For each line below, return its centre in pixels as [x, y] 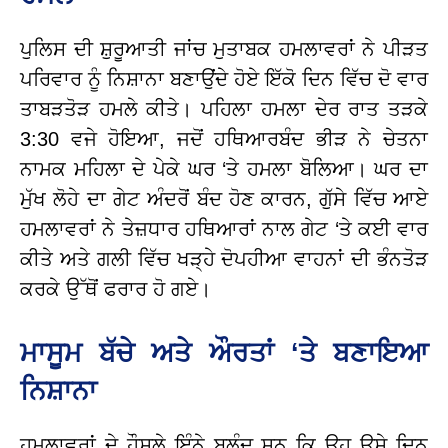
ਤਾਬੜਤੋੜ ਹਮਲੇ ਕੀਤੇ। [106, 108]
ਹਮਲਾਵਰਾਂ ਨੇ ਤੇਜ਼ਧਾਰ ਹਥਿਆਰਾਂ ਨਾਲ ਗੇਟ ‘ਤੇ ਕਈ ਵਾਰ [224, 228]
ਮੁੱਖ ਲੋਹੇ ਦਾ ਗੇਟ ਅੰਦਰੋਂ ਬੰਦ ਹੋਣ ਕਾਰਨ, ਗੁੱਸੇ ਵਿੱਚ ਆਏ [224, 198]
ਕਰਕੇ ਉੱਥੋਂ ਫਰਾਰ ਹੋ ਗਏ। [115, 288]
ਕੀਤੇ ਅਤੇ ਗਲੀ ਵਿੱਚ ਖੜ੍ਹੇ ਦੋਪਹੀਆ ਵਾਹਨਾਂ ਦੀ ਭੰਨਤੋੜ [224, 258]
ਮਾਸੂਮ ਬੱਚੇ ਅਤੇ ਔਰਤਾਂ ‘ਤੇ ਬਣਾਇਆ [224, 352]
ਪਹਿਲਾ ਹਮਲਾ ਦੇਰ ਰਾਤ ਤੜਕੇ [310, 108]
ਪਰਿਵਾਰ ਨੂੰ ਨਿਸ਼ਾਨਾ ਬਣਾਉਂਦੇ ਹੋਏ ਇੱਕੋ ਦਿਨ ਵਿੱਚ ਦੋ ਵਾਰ [224, 78]
